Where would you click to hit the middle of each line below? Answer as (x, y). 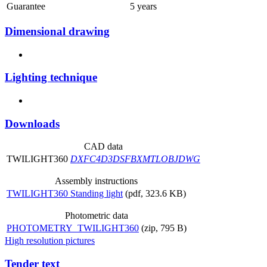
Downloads (32, 123)
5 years (143, 7)
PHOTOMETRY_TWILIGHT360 (73, 228)
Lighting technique (51, 77)
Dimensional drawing (57, 31)
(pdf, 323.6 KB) (156, 194)
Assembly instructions (96, 181)
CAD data (103, 147)
